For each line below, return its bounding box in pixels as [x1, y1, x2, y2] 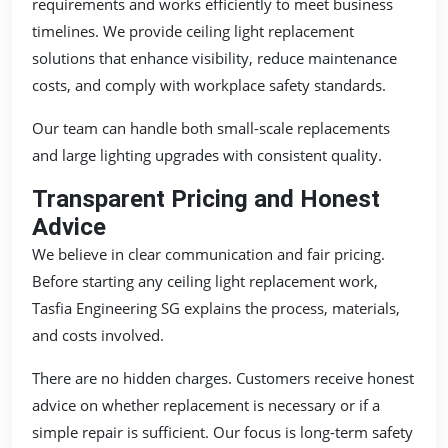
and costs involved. [32, 324, 164, 345]
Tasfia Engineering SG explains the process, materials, [32, 297, 400, 318]
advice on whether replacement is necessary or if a [32, 394, 380, 415]
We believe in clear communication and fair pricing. [32, 243, 385, 264]
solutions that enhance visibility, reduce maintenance [32, 47, 397, 68]
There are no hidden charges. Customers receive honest [32, 367, 414, 388]
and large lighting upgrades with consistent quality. [32, 144, 382, 165]
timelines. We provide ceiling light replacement [32, 20, 354, 41]
